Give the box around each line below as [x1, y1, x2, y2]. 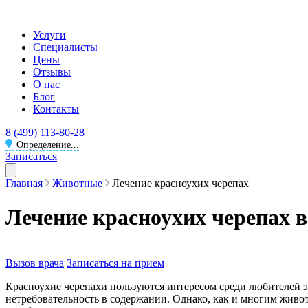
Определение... [16, 140, 79, 151]
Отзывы [33, 66, 71, 78]
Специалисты [33, 41, 98, 53]
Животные [52, 177, 102, 190]
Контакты [33, 103, 79, 115]
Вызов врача [5, 257, 64, 269]
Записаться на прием [67, 257, 164, 269]
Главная [5, 177, 43, 190]
